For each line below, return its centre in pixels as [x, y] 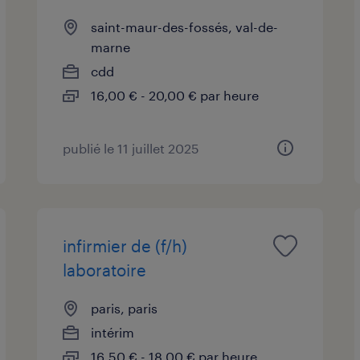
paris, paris [125, 308]
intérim [113, 332]
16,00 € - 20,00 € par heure [175, 95]
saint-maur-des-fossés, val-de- [185, 27]
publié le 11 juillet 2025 [131, 148]
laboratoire [105, 270]
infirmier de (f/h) [125, 245]
